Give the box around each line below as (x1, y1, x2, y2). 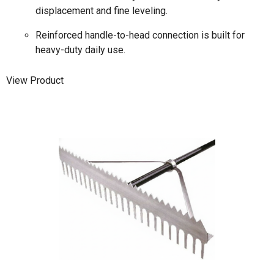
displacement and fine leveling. (35, 5, 168, 17)
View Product (6, 74, 64, 86)
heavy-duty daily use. (35, 44, 125, 56)
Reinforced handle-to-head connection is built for (35, 29, 245, 42)
